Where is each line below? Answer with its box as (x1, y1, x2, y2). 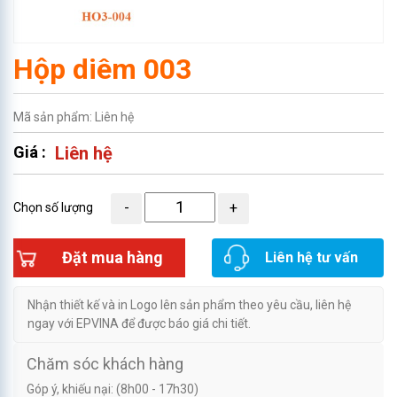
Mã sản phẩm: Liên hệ (13, 110, 134, 124)
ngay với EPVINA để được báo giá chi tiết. (27, 315, 251, 331)
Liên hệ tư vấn (264, 248, 358, 266)
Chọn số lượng (13, 200, 93, 215)
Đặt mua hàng (62, 248, 163, 267)
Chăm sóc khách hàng (27, 354, 183, 373)
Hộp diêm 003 (13, 52, 191, 86)
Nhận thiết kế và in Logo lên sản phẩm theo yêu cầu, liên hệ (27, 297, 351, 312)
